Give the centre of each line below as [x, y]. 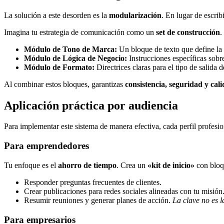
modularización [135, 15]
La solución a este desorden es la [56, 15]
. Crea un [132, 165]
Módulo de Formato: [59, 67]
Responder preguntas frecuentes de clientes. [93, 182]
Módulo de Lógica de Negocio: [75, 58]
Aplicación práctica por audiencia [91, 105]
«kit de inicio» [171, 165]
